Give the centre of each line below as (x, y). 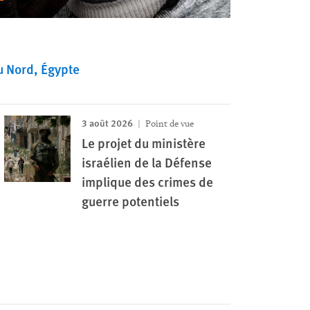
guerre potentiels (131, 201)
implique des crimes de (148, 182)
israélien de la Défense (147, 162)
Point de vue (169, 124)
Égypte (60, 69)
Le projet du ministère (144, 143)
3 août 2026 (108, 122)
